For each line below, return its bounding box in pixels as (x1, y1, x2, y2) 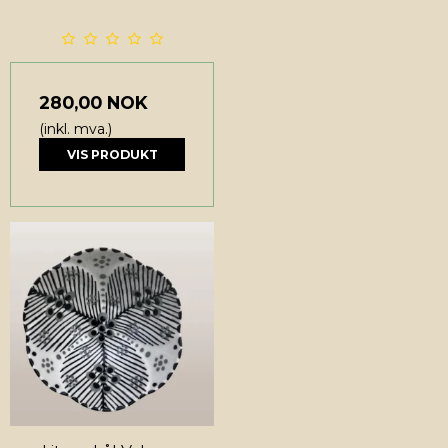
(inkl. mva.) (39, 120, 112, 139)
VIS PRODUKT (66, 146, 158, 162)
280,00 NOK (39, 92, 148, 114)
